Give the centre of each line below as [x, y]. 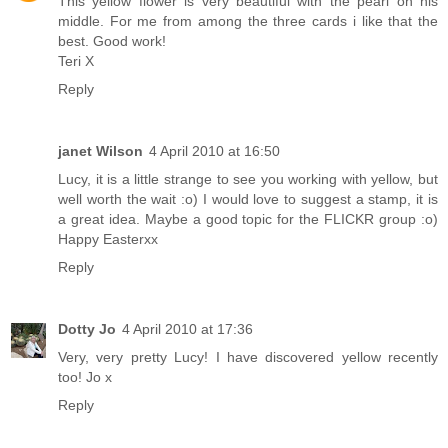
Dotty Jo [87, 328]
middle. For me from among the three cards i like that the [248, 20]
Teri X [76, 60]
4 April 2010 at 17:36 [187, 328]
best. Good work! [112, 40]
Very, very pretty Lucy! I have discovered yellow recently [248, 356]
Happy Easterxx [108, 238]
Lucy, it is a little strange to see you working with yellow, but [248, 178]
